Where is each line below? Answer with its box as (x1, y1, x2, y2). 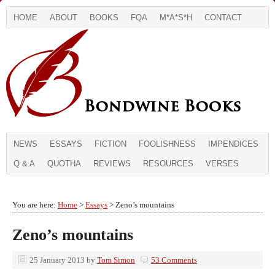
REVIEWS (93, 159, 131, 168)
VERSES (206, 159, 239, 168)
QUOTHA (47, 159, 81, 168)
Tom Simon (97, 255, 135, 265)
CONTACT (204, 13, 242, 22)
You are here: (12, 200, 58, 209)
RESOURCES (143, 159, 193, 168)
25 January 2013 (29, 255, 85, 265)
